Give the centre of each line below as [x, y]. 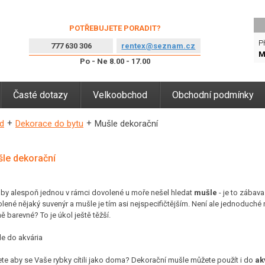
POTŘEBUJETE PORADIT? [115, 28]
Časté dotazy [41, 95]
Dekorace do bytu [49, 124]
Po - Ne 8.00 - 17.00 [115, 61]
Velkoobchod [120, 95]
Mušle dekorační [126, 124]
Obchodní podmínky [213, 95]
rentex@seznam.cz [159, 46]
